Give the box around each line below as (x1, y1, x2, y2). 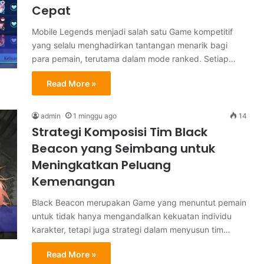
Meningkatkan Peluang (32, 157, 171, 173)
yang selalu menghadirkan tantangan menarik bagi (32, 40, 227, 50)
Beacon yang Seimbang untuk (32, 140, 215, 157)
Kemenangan (32, 173, 115, 190)
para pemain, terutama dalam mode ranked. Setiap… (32, 54, 236, 64)
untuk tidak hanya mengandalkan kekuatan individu (32, 211, 232, 221)
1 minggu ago (73, 111, 117, 120)
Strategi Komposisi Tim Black (32, 124, 207, 140)
